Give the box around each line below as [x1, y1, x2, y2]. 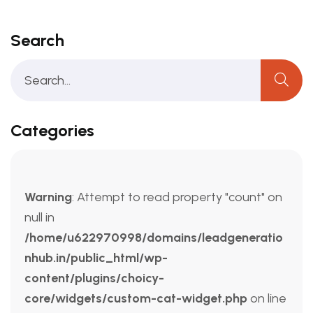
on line [247, 290, 286, 306]
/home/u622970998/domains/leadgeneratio [24, 229, 283, 245]
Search [10, 29, 64, 50]
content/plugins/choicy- [24, 270, 164, 286]
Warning [24, 189, 72, 205]
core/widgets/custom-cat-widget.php [24, 290, 247, 306]
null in [24, 209, 54, 225]
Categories [10, 119, 94, 140]
